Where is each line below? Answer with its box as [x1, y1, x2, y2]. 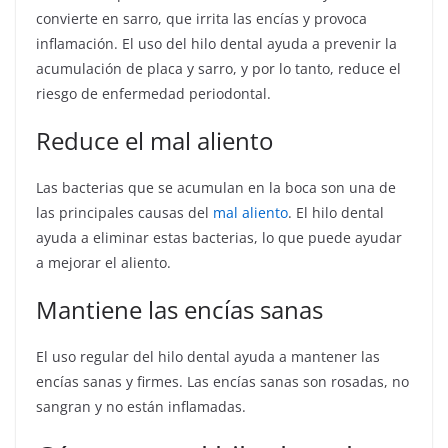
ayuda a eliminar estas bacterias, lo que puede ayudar [36, 228, 402, 248]
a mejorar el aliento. [36, 253, 171, 273]
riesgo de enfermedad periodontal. [36, 84, 271, 104]
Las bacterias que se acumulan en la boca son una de [36, 178, 396, 198]
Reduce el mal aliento [36, 124, 273, 158]
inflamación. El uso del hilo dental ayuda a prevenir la [36, 34, 397, 54]
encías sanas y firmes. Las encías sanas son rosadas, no [36, 372, 409, 392]
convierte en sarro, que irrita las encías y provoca [36, 9, 367, 29]
